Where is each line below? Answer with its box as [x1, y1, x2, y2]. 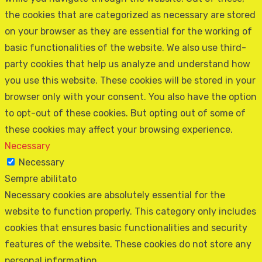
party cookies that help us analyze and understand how [5, 58, 250, 70]
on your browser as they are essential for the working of [5, 25, 252, 37]
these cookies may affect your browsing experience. [5, 123, 233, 135]
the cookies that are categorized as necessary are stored [5, 9, 256, 20]
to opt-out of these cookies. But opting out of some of [5, 107, 246, 119]
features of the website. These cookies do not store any [5, 238, 251, 250]
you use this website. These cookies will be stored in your [5, 74, 256, 86]
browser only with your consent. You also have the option [5, 91, 257, 102]
